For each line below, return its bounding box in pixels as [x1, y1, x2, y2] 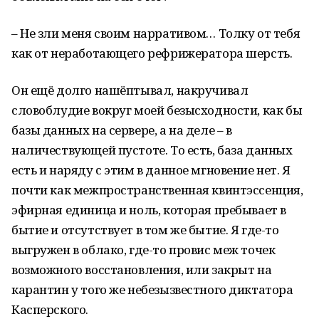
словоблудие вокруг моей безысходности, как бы [11, 102, 303, 118]
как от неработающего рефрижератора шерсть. [11, 45, 293, 61]
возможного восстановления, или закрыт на [11, 261, 272, 278]
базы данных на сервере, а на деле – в [11, 122, 232, 138]
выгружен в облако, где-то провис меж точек [11, 241, 276, 258]
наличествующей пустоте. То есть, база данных [11, 142, 293, 158]
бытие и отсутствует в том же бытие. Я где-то [11, 221, 279, 238]
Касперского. [11, 301, 88, 318]
